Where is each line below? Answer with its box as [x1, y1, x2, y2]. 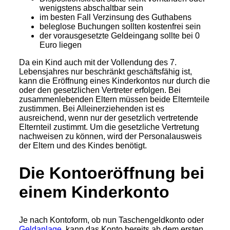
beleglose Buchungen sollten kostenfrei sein [40, 22, 201, 31]
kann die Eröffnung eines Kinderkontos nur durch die [19, 76, 210, 85]
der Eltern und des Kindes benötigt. [19, 141, 147, 150]
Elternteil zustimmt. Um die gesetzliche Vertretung [19, 122, 199, 131]
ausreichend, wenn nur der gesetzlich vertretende [19, 113, 198, 122]
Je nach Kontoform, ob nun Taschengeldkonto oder [19, 215, 204, 224]
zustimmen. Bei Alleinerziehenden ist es [19, 104, 164, 113]
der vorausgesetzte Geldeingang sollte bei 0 [40, 31, 200, 40]
